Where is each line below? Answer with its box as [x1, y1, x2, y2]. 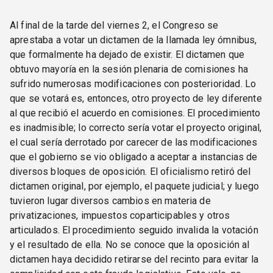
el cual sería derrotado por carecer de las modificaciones [10, 136, 258, 148]
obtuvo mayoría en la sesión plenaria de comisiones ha [10, 63, 248, 75]
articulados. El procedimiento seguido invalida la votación [10, 224, 258, 236]
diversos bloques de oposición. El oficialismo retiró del [10, 165, 251, 177]
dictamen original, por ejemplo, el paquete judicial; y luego [10, 180, 260, 192]
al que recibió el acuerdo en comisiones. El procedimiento [10, 107, 261, 119]
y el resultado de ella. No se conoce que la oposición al [10, 238, 250, 250]
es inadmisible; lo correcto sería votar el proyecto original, [10, 121, 262, 133]
